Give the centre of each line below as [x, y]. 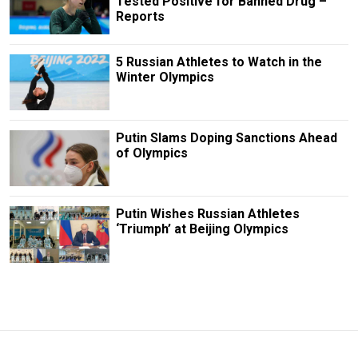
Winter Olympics [165, 78]
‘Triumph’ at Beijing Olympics [202, 229]
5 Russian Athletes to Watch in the [219, 62]
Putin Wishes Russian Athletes [207, 214]
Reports [140, 16]
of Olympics [151, 153]
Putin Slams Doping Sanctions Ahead [226, 138]
